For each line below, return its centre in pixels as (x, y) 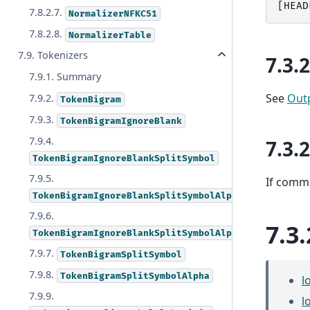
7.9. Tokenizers (53, 55)
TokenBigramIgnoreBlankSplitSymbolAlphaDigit (152, 233)
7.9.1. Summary (65, 77)
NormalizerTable (110, 35)
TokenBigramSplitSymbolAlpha (135, 276)
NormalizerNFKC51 (113, 13)
